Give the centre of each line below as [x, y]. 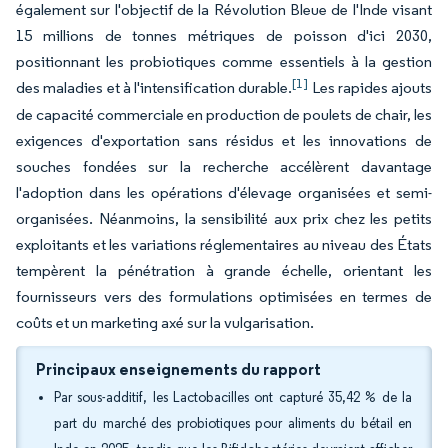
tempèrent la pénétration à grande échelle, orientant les [224, 270]
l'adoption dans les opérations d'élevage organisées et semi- [224, 192]
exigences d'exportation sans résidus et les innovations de [224, 140]
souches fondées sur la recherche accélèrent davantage [224, 166]
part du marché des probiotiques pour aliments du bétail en [233, 423]
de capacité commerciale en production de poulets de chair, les [224, 114]
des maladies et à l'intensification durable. [154, 87]
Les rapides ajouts [370, 87]
